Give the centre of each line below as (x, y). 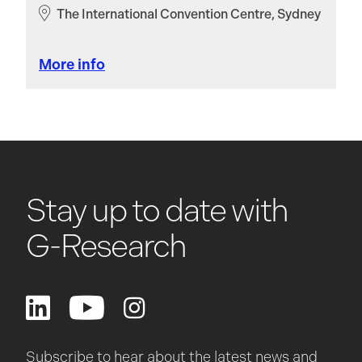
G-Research (106, 246)
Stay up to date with (157, 210)
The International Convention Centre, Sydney (189, 14)
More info (72, 64)
